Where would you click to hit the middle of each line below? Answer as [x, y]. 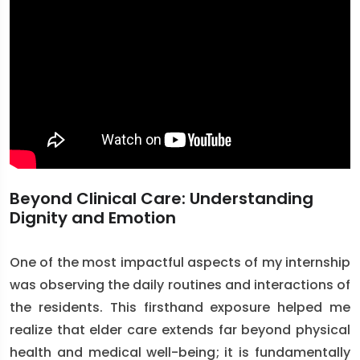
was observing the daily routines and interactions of [180, 285]
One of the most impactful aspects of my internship [180, 262]
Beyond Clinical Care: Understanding [162, 198]
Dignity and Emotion [93, 218]
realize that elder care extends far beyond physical [180, 330]
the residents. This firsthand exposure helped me [180, 307]
